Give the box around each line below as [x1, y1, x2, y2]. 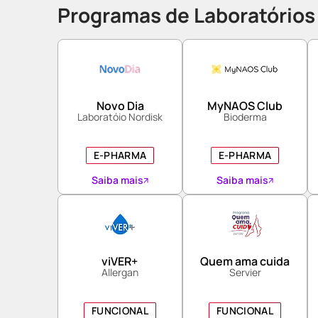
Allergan [101, 265, 138, 279]
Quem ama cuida [200, 253, 290, 269]
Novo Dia [96, 98, 144, 114]
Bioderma [223, 110, 267, 124]
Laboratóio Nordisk [77, 110, 163, 124]
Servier [229, 265, 261, 279]
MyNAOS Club [207, 98, 283, 114]
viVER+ [102, 253, 138, 269]
